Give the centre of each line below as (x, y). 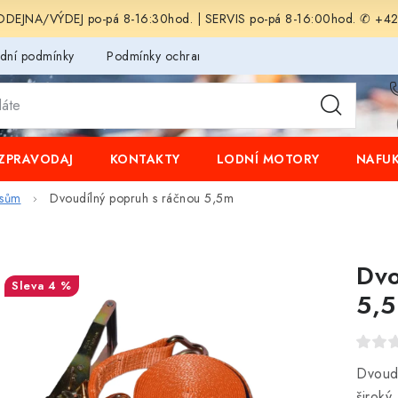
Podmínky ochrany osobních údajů (203, 56)
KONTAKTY (145, 159)
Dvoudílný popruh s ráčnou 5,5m (142, 199)
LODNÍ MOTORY (268, 159)
